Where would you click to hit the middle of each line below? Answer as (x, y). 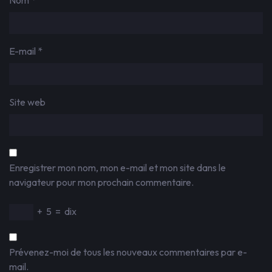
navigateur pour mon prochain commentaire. (101, 182)
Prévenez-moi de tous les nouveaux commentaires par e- (128, 252)
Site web (27, 102)
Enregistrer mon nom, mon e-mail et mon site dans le (117, 168)
